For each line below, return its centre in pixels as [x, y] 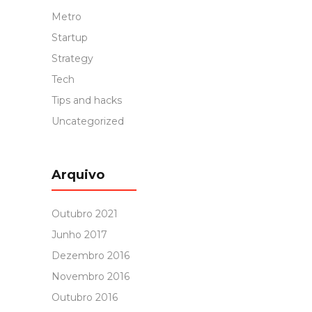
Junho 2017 [79, 235]
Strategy [72, 59]
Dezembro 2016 [91, 256]
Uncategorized [88, 122]
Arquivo [78, 175]
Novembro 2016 [91, 277]
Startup [70, 38]
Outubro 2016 [85, 298]
